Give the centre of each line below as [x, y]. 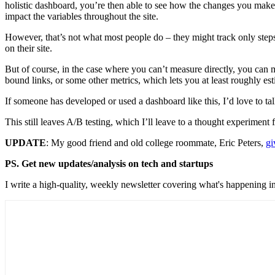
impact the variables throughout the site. [82, 16]
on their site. [29, 48]
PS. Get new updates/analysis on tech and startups [109, 163]
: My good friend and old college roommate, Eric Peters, [156, 142]
